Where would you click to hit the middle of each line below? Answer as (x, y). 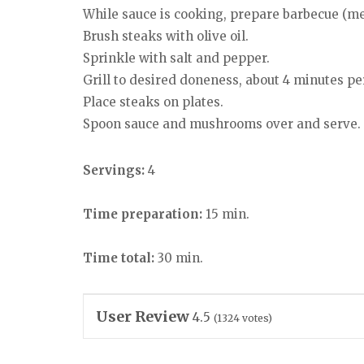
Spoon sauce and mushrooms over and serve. (222, 124)
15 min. (226, 214)
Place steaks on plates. (153, 102)
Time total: (119, 258)
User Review (143, 316)
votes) (256, 318)
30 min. (179, 258)
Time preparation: (143, 214)
